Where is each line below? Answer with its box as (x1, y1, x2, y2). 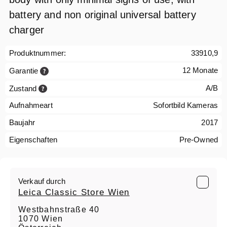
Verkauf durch (18, 177, 66, 186)
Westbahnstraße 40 (18, 205, 100, 214)
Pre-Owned (179, 135, 218, 144)
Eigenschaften (9, 135, 58, 144)
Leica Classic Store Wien (18, 187, 130, 198)
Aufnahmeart (9, 101, 53, 110)
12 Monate (182, 66, 218, 75)
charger (9, 24, 45, 36)
